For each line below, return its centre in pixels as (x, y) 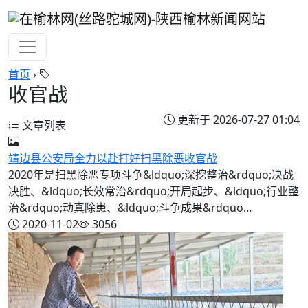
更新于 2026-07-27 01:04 (237, 119)
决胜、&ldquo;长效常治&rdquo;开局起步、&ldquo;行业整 (154, 191)
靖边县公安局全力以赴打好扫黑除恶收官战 (113, 158)
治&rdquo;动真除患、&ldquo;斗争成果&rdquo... (130, 207)
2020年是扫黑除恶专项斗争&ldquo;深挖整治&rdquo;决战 (151, 174)
